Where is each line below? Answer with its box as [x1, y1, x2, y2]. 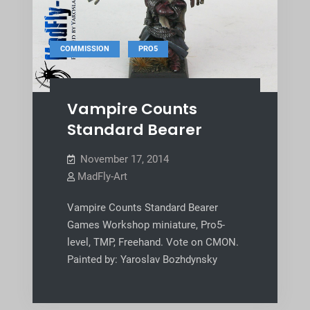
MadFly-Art [77, 170, 127, 183]
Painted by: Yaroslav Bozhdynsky [66, 253, 217, 266]
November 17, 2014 [80, 153, 169, 166]
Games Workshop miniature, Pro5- [66, 219, 225, 232]
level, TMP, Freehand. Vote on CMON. [66, 236, 239, 249]
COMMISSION [60, 44, 109, 54]
